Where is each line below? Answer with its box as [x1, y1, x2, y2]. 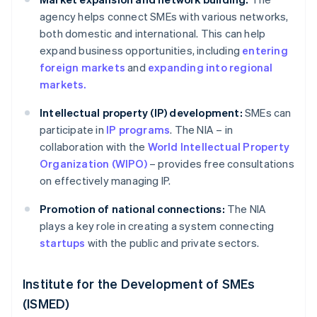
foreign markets [40, 60, 125, 75]
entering [242, 43, 288, 58]
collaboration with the [40, 139, 148, 154]
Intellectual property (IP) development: [40, 105, 243, 120]
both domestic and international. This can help [40, 26, 266, 41]
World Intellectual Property [147, 139, 290, 154]
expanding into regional [148, 60, 273, 75]
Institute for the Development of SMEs [23, 275, 255, 292]
